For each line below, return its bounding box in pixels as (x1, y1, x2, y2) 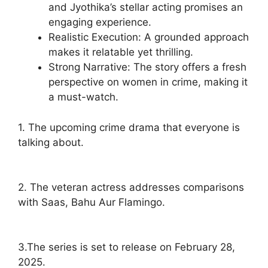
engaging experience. (48, 16, 151, 29)
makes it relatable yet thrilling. (48, 46, 193, 59)
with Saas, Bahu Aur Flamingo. (18, 196, 165, 208)
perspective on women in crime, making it (48, 76, 248, 89)
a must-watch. (48, 91, 118, 103)
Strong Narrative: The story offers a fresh (48, 61, 246, 74)
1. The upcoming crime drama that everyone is (18, 121, 240, 133)
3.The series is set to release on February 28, (18, 240, 235, 253)
